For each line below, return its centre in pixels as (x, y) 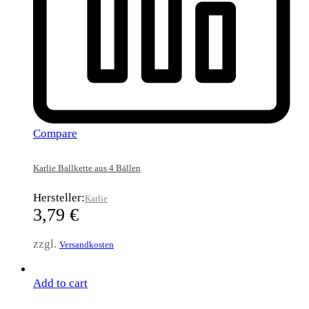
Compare (55, 134)
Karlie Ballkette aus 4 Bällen (87, 168)
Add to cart (60, 283)
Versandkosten (87, 244)
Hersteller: (59, 197)
